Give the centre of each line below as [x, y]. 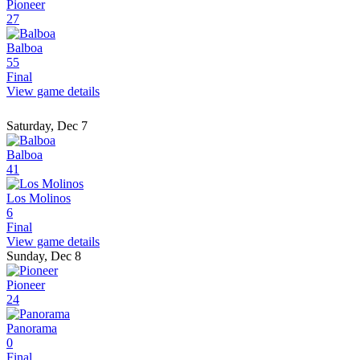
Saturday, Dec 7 [47, 126]
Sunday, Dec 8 [44, 256]
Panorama [32, 329]
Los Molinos [39, 198]
